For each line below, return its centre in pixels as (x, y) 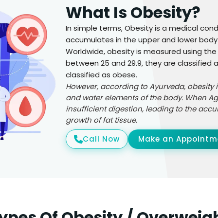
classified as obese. (102, 74)
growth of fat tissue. (102, 120)
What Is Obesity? (133, 12)
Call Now (101, 139)
